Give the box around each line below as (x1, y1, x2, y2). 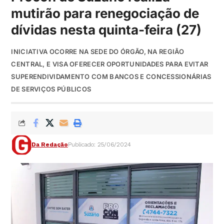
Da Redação (31, 141, 68, 148)
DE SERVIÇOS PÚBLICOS (11, 85, 91, 93)
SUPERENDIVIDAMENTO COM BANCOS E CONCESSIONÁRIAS (11, 72, 211, 81)
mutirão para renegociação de (11, 5, 199, 21)
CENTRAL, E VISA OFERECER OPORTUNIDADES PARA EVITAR (11, 60, 208, 68)
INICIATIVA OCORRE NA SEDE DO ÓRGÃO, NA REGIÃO (11, 47, 184, 56)
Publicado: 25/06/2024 (67, 141, 131, 148)
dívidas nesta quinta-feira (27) (11, 22, 202, 38)
